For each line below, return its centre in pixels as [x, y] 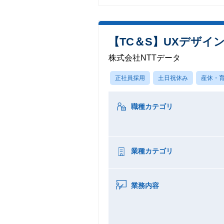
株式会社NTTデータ [144, 58]
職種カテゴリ [152, 106]
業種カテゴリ [152, 151]
